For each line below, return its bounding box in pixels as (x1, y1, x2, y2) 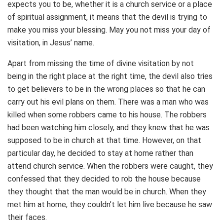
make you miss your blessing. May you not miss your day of (7, 25, 211, 35)
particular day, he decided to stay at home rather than (7, 148, 193, 158)
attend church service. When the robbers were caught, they (7, 161, 213, 171)
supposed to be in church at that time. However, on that (7, 135, 201, 145)
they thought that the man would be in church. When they (7, 186, 206, 196)
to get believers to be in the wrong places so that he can (7, 84, 205, 94)
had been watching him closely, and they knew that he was (7, 122, 210, 132)
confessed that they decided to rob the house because (7, 174, 201, 184)
